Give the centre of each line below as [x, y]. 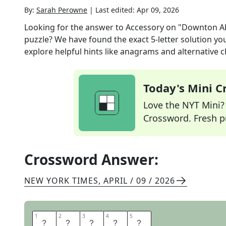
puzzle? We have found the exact [88, 39]
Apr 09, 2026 [158, 10]
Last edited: [116, 10]
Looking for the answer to [75, 27]
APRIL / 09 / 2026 [139, 181]
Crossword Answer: [91, 159]
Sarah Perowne [62, 10]
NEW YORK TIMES [61, 181]
